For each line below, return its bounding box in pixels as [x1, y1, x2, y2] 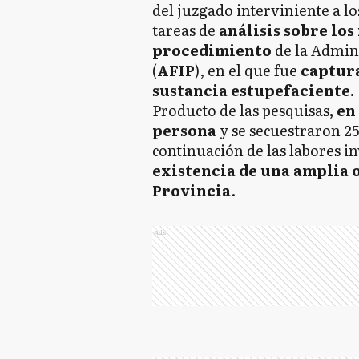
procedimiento [151, 39, 275, 61]
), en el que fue [194, 59, 297, 81]
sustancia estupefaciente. [151, 79, 354, 101]
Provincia [151, 179, 231, 201]
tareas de [151, 19, 216, 41]
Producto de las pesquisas [151, 99, 329, 121]
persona [151, 119, 220, 141]
